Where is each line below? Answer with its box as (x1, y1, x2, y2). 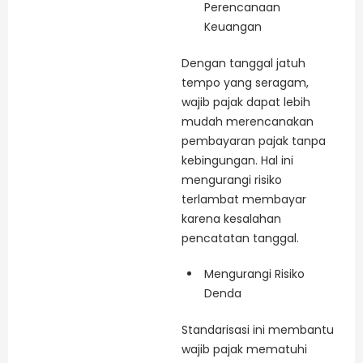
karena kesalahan (181, 211, 281, 228)
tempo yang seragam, (181, 75, 309, 92)
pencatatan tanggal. (181, 230, 299, 247)
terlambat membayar (181, 191, 306, 208)
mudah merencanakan (181, 113, 314, 130)
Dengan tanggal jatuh (181, 55, 305, 72)
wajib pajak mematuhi (181, 340, 307, 357)
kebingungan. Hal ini (181, 152, 293, 169)
